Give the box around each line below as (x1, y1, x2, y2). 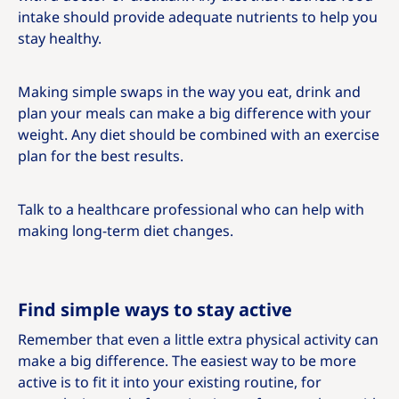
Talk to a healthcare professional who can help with (18, 199, 364, 220)
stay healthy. (18, 28, 102, 49)
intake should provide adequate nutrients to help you (18, 6, 378, 28)
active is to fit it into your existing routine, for (18, 371, 322, 393)
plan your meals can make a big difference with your (18, 102, 371, 124)
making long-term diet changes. (18, 220, 233, 241)
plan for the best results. (18, 145, 183, 167)
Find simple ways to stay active (18, 297, 292, 322)
